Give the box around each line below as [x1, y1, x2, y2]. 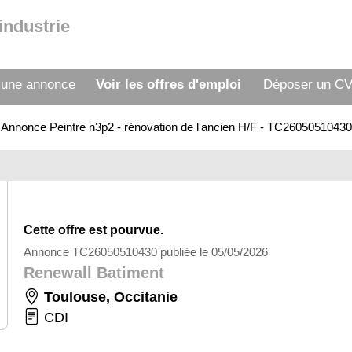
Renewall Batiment [24, 264, 164, 281]
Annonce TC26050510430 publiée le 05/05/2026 [24, 245, 268, 258]
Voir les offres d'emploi [95, 77, 241, 92]
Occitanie [114, 289, 178, 305]
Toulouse [44, 289, 106, 305]
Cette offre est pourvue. [24, 223, 163, 236]
